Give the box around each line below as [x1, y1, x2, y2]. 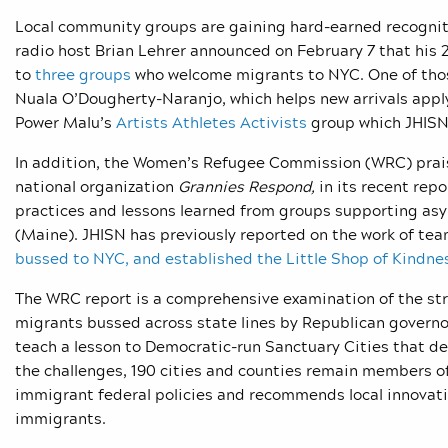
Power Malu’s [15, 110, 116, 135]
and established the [133, 246, 282, 271]
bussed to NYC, [15, 246, 133, 271]
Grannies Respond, [178, 174, 315, 199]
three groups [35, 62, 131, 87]
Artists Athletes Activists [116, 110, 307, 135]
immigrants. [15, 406, 106, 431]
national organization [15, 174, 178, 199]
